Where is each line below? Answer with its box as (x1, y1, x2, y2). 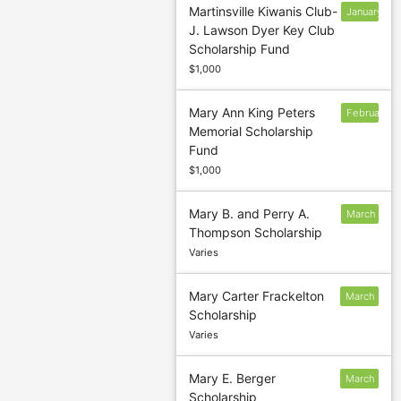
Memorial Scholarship (189, 124, 314, 140)
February (346, 107, 389, 120)
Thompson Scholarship (189, 225, 323, 241)
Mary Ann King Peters (189, 105, 316, 121)
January (346, 5, 383, 19)
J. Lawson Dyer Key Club (189, 22, 336, 38)
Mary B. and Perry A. (189, 206, 311, 222)
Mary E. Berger (189, 371, 277, 387)
